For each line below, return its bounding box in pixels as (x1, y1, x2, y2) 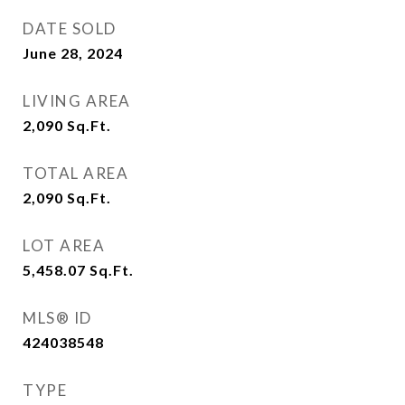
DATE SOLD (23, 19, 117, 38)
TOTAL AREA (23, 164, 128, 183)
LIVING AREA (23, 91, 131, 110)
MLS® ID (23, 308, 92, 327)
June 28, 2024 (23, 44, 123, 61)
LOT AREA (23, 236, 105, 255)
